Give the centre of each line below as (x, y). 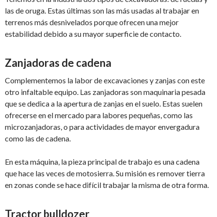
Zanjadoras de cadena (58, 63)
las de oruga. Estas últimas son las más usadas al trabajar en (102, 11)
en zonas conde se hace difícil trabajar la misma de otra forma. (107, 185)
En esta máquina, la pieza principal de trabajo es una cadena (102, 162)
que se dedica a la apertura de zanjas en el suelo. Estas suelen (104, 104)
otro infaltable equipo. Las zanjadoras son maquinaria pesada (105, 92)
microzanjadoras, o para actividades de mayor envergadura (102, 127)
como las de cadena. (38, 139)
